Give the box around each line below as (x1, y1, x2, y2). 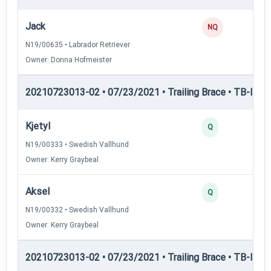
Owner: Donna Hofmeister (25, 55, 112, 64)
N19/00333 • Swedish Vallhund (25, 140, 129, 149)
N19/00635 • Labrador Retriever (25, 40, 130, 49)
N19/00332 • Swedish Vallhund (25, 205, 129, 214)
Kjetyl (25, 120, 50, 132)
